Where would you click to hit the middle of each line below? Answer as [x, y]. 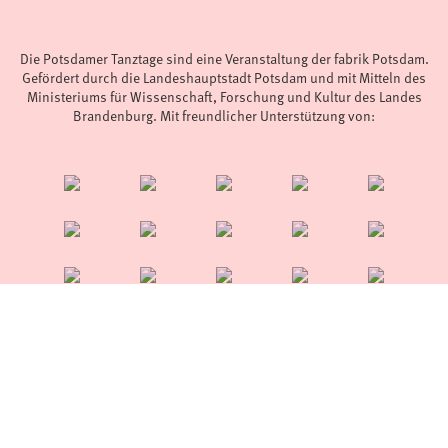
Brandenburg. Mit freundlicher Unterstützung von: [224, 116]
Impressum [278, 429]
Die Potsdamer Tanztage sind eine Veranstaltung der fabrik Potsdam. [224, 59]
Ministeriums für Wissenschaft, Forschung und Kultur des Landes [224, 97]
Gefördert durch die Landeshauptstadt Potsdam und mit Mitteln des [224, 78]
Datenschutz [359, 429]
